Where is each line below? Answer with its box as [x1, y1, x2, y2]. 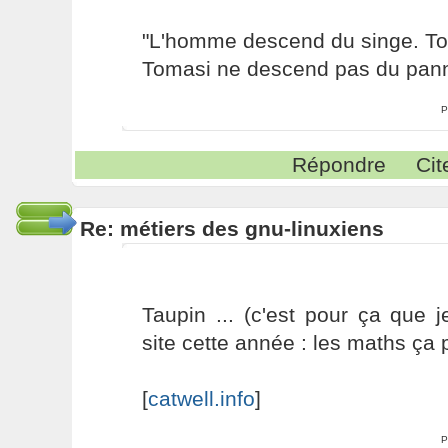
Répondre [292, 153, 387, 176]
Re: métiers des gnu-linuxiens [79, 217, 384, 240]
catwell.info [147, 387, 255, 410]
